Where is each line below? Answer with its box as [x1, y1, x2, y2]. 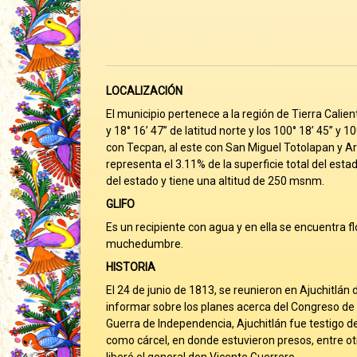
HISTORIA [105, 261, 155, 273]
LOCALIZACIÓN [105, 84, 182, 97]
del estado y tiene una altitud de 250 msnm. [105, 175, 324, 187]
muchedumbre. [105, 237, 183, 250]
